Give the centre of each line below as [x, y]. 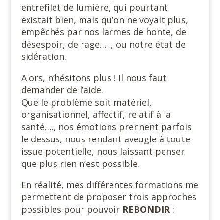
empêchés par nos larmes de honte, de [103, 32]
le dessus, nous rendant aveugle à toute [105, 139]
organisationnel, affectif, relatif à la [96, 114]
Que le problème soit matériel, [86, 102]
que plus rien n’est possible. [80, 163]
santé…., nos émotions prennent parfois [106, 126]
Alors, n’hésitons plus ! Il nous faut [94, 77]
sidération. [43, 56]
